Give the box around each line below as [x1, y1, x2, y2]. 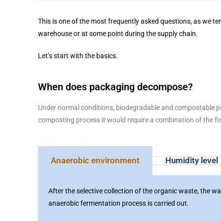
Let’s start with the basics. [38, 51, 118, 60]
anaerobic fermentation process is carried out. [48, 199, 189, 207]
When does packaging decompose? [38, 80, 193, 93]
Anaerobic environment [51, 155, 140, 165]
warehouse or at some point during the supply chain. [38, 29, 200, 37]
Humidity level [165, 155, 219, 165]
